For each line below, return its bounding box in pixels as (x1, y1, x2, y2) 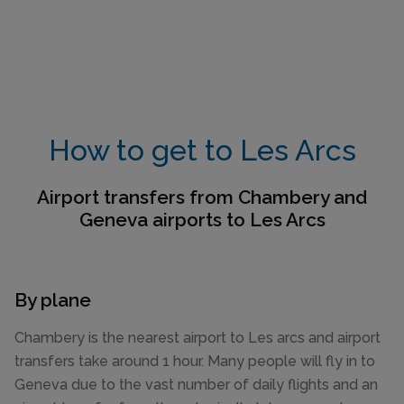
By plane (14, 289, 91, 312)
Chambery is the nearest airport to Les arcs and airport (14, 329, 381, 347)
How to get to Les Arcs (48, 133, 356, 167)
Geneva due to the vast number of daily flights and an (14, 376, 378, 394)
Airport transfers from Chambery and (37, 186, 367, 209)
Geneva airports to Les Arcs (78, 208, 326, 232)
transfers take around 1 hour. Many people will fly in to (14, 353, 375, 371)
